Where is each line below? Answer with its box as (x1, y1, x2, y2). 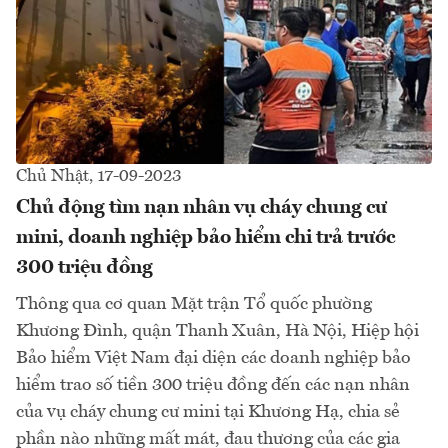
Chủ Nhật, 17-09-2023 (16, 167, 181, 185)
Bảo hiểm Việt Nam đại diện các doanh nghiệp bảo (16, 348, 411, 367)
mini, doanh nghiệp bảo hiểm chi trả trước (16, 227, 395, 248)
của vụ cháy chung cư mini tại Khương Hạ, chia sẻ (16, 402, 400, 421)
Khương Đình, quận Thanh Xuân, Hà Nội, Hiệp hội (16, 321, 419, 340)
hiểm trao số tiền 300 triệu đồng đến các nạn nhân (16, 375, 410, 394)
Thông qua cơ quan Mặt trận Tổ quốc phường (16, 294, 372, 313)
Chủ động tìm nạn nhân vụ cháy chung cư (16, 197, 387, 218)
